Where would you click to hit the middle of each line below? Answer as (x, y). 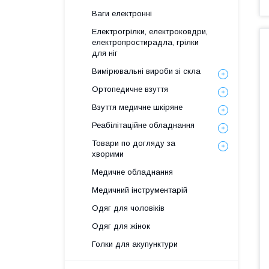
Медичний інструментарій (140, 190)
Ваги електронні (122, 14)
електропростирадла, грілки (145, 42)
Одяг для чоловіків (128, 208)
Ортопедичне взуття (130, 89)
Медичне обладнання (132, 172)
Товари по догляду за (134, 143)
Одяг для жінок (121, 226)
